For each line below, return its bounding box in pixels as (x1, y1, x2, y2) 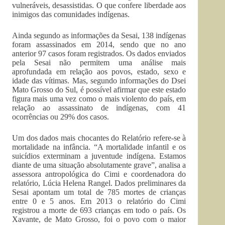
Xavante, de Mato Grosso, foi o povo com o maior (12, 215, 186, 224)
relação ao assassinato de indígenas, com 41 (12, 103, 186, 113)
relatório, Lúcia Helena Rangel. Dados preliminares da (12, 179, 186, 188)
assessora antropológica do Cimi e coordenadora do (12, 170, 186, 179)
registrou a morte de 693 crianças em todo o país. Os (12, 206, 186, 215)
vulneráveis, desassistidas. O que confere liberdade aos (12, 1, 186, 10)
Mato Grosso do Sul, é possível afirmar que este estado (12, 85, 186, 94)
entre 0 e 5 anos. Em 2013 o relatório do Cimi (12, 197, 186, 206)
